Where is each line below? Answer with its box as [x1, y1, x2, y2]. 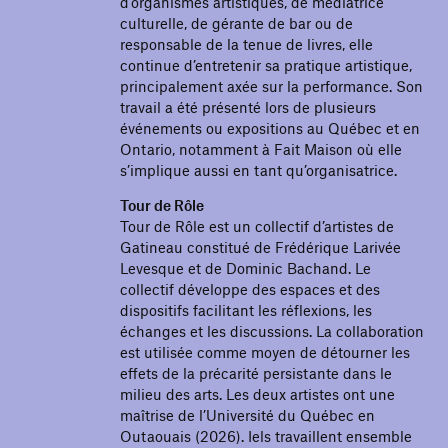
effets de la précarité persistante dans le [120, 363, 392, 382]
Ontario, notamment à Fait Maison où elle [120, 139, 402, 158]
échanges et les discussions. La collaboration [120, 321, 424, 340]
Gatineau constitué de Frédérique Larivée [120, 237, 401, 256]
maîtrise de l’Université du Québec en [120, 405, 375, 424]
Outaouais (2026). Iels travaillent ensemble [120, 426, 412, 445]
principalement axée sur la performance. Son [120, 76, 423, 95]
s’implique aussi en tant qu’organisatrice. [120, 160, 397, 179]
